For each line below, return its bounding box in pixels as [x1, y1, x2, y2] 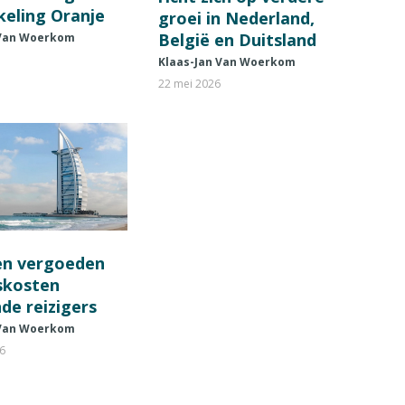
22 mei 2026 [157, 76, 221, 92]
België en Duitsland [157, 29, 316, 52]
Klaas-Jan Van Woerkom [157, 54, 296, 71]
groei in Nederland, [157, 7, 315, 30]
